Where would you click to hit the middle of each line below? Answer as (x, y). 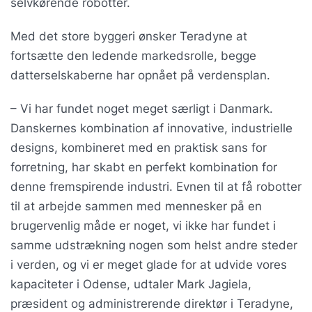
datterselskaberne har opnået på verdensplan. (140, 75)
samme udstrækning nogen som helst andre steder (154, 245)
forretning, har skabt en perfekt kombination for (144, 167)
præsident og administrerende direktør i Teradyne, (152, 304)
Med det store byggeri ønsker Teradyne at (129, 36)
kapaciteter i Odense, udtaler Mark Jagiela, (131, 284)
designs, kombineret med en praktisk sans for (139, 148)
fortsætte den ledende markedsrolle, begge (133, 56)
